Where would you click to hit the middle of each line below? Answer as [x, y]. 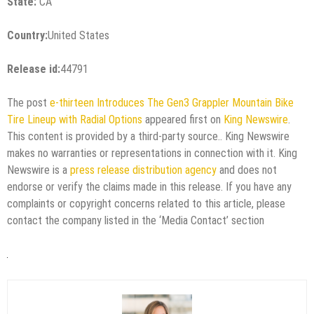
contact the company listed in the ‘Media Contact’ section [136, 220]
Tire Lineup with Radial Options [75, 119]
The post [28, 102]
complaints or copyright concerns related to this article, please [146, 203]
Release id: [34, 69]
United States [78, 35]
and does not [247, 170]
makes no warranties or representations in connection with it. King [152, 153]
